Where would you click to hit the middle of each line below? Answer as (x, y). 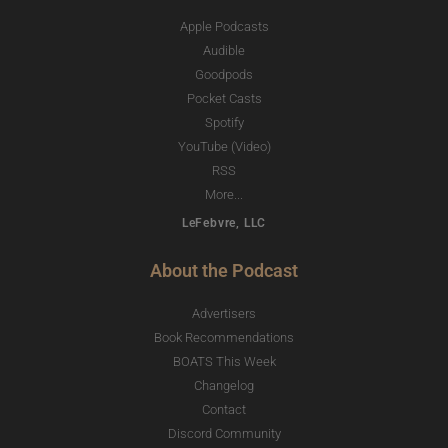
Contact (224, 409)
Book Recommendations (224, 337)
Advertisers (224, 313)
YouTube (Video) (224, 147)
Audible (224, 51)
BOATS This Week (224, 361)
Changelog (224, 385)
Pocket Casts (224, 99)
